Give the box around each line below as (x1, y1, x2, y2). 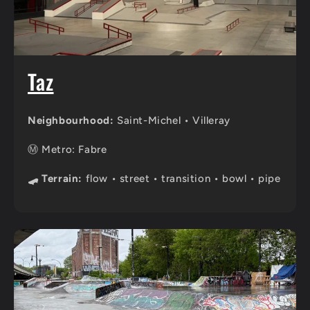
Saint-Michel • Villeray (113, 114, 230, 127)
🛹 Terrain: (28, 172, 82, 185)
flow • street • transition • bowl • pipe (82, 172, 281, 185)
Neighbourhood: (28, 114, 114, 127)
